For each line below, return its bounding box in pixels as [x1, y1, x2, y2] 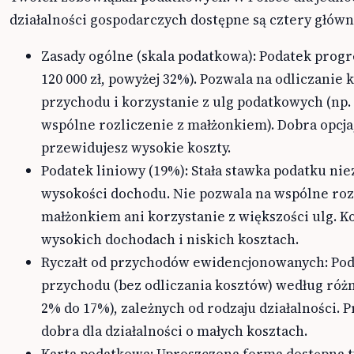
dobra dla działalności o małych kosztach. [41, 322, 307, 341]
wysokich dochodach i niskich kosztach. [41, 230, 299, 250]
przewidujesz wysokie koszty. [41, 138, 231, 158]
